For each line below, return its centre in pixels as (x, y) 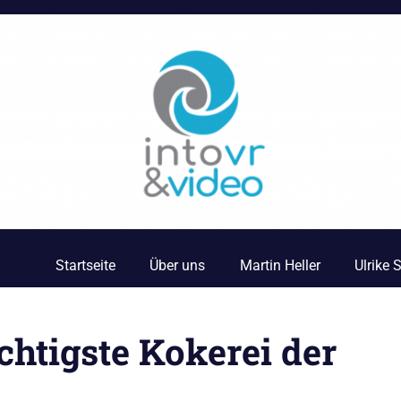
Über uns (178, 265)
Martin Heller (280, 265)
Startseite (85, 265)
